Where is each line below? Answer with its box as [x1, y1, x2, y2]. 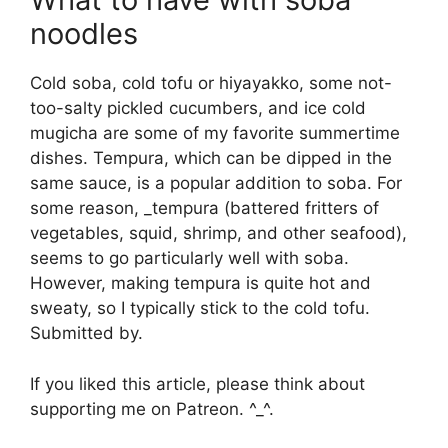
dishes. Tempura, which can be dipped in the [30, 148, 392, 169]
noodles [30, 16, 138, 52]
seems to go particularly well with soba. [30, 248, 349, 269]
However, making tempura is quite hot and [30, 273, 371, 294]
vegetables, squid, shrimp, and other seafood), [30, 223, 407, 244]
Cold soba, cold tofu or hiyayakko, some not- [30, 73, 392, 94]
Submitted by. [30, 323, 143, 344]
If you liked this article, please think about [30, 373, 365, 394]
